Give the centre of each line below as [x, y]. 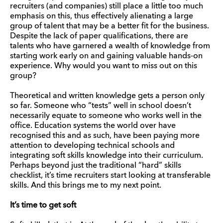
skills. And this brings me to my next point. [86, 185]
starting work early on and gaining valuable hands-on [106, 56]
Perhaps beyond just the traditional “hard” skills [96, 166]
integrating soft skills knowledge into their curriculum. [107, 156]
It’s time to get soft [43, 205]
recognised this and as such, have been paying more [105, 136]
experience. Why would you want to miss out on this [104, 66]
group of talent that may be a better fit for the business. [110, 26]
